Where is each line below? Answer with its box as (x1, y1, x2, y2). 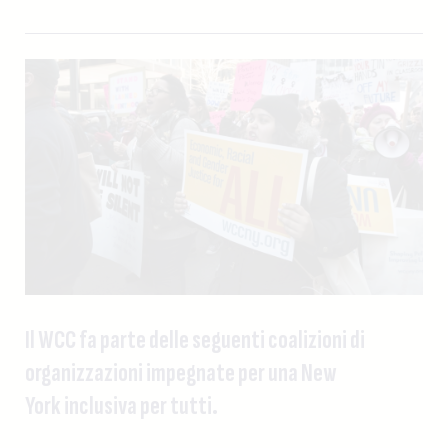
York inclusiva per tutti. (25, 389, 219, 422)
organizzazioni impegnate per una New (25, 356, 337, 389)
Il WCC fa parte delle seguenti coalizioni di (25, 323, 366, 356)
